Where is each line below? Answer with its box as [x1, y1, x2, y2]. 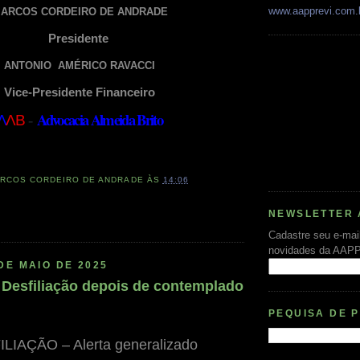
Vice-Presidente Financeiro [4, 85, 155, 99]
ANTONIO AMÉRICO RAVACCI [4, 59, 155, 72]
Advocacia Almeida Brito [37, 108, 162, 130]
